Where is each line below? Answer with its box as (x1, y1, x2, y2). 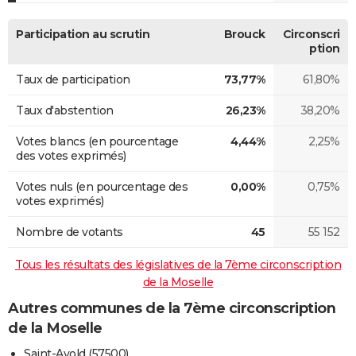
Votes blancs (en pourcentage (16, 133, 178, 149)
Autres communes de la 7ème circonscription (8, 299, 335, 317)
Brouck (223, 26, 265, 41)
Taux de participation (16, 72, 130, 87)
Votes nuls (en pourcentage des (16, 179, 188, 194)
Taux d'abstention (16, 103, 114, 118)
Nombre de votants (16, 224, 123, 239)
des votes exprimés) (16, 148, 126, 163)
